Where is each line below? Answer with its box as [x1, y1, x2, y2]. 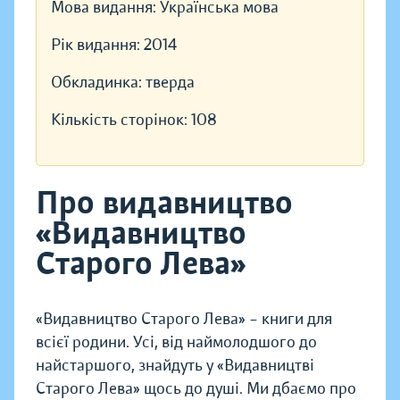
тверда [146, 72, 195, 93]
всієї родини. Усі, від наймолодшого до [36, 332, 317, 353]
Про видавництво [36, 183, 293, 223]
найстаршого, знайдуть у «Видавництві [36, 355, 314, 376]
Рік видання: [51, 35, 144, 55]
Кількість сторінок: [51, 110, 191, 130]
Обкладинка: [51, 72, 146, 93]
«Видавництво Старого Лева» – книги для [36, 309, 332, 329]
